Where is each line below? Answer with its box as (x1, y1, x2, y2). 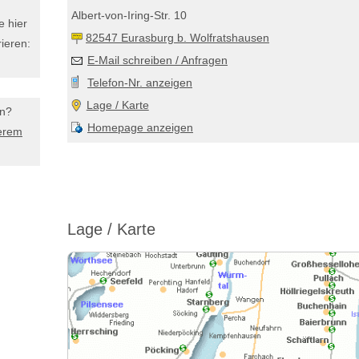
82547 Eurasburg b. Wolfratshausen (86, 31, 269, 45)
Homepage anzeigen (87, 121, 193, 135)
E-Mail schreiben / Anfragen (87, 54, 228, 67)
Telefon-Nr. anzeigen (87, 76, 192, 90)
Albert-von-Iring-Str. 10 (71, 9, 187, 22)
